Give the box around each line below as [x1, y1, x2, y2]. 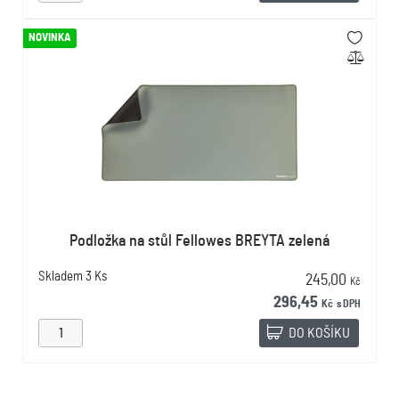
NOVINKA [28, 32, 71, 44]
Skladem [38, 270, 83, 283]
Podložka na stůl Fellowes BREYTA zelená [69, 233, 330, 249]
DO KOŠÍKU [289, 326, 350, 340]
